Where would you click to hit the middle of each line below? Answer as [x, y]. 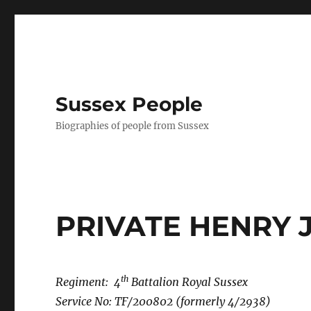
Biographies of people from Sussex [133, 126]
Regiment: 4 [89, 282]
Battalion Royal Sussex [188, 282]
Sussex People [129, 104]
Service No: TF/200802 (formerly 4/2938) [163, 301]
